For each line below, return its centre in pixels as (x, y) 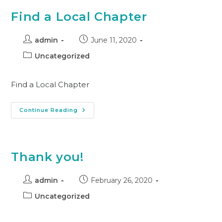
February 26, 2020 (122, 180)
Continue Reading (49, 110)
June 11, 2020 (114, 40)
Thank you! (47, 157)
